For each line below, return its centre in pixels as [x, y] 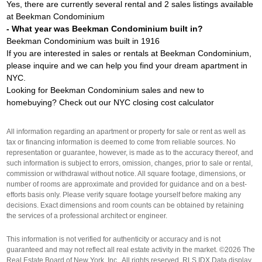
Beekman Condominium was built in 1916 [83, 41]
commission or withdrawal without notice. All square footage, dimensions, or [126, 174]
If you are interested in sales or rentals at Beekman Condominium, [129, 53]
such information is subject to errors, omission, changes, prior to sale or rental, [130, 163]
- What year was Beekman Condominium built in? [105, 29]
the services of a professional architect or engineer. [87, 216]
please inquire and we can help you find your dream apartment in [127, 65]
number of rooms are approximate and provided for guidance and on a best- [127, 184]
